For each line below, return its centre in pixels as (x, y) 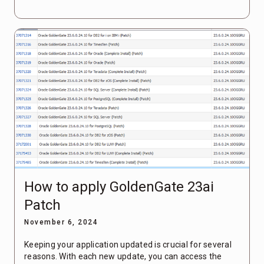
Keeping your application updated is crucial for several (128, 245)
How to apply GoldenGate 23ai (119, 187)
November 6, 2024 (61, 222)
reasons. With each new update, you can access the (123, 257)
